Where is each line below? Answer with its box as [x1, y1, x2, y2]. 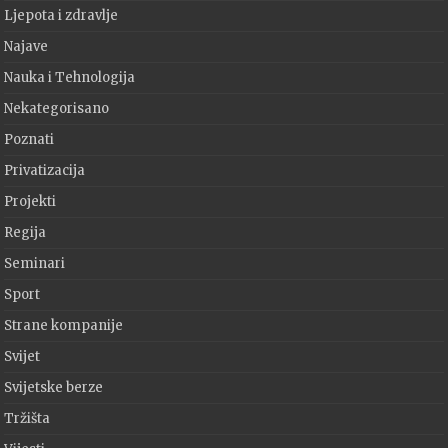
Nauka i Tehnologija [4, 69, 136, 87]
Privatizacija [4, 162, 86, 180]
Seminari [4, 255, 66, 273]
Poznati [4, 131, 55, 149]
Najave [4, 38, 49, 56]
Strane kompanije [4, 317, 124, 335]
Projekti [4, 193, 57, 211]
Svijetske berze [4, 379, 104, 397]
